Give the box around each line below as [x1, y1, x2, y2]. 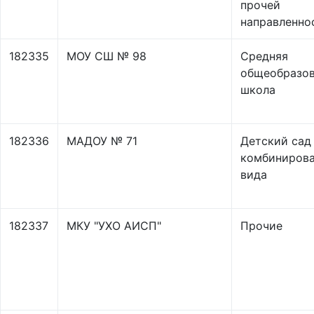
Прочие [240, 219, 282, 233]
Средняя [240, 49, 288, 63]
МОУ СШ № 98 [67, 49, 146, 63]
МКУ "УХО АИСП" [67, 219, 161, 233]
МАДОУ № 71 [67, 134, 137, 148]
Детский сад [240, 134, 311, 148]
